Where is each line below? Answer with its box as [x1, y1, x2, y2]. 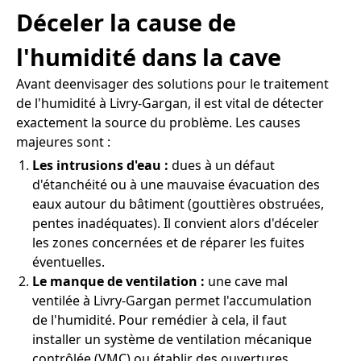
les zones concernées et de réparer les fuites [32, 234, 305, 252]
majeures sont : [16, 133, 110, 151]
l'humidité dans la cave [16, 41, 281, 73]
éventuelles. [32, 253, 105, 272]
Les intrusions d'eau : [32, 156, 168, 175]
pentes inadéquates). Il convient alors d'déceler [32, 214, 319, 233]
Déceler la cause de [16, 6, 236, 39]
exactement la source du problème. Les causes [16, 114, 301, 132]
